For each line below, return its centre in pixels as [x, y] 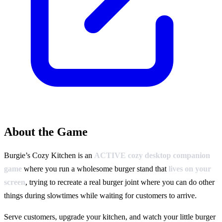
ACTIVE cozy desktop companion [152, 156]
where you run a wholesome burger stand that [95, 169]
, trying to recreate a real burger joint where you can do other [120, 182]
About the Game [46, 132]
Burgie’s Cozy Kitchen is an [49, 156]
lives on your [190, 169]
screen [15, 182]
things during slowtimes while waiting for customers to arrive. [100, 196]
